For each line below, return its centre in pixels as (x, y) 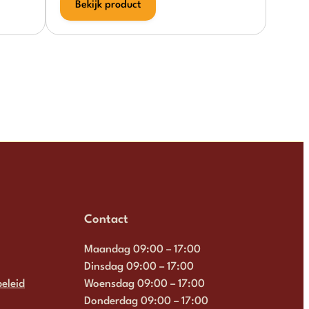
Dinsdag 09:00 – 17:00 (139, 267)
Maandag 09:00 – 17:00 (142, 250)
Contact (106, 219)
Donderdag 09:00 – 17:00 (146, 302)
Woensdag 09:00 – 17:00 (144, 285)
